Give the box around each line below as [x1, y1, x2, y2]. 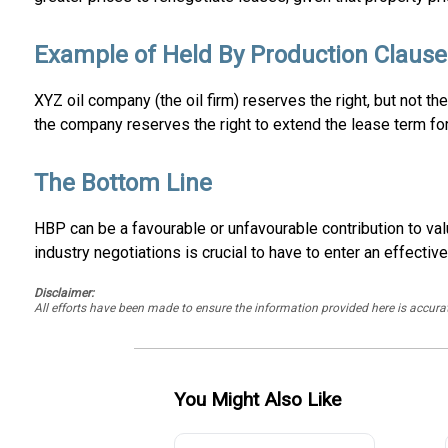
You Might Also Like [174, 387, 342, 411]
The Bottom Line [33, 169, 212, 198]
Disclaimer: [33, 285, 94, 300]
